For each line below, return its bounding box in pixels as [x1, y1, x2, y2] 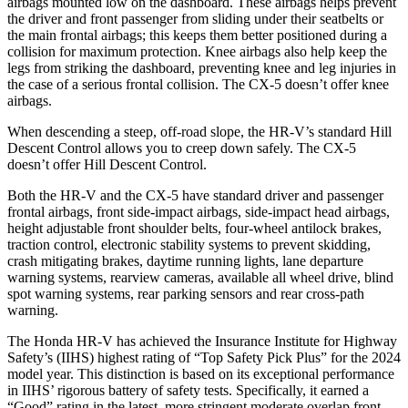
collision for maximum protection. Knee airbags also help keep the [7, 43, 387, 59]
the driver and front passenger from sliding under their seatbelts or [7, 10, 383, 26]
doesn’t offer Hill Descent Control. [7, 156, 207, 172]
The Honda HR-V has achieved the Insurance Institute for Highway [7, 332, 397, 349]
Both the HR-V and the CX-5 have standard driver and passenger [7, 187, 383, 203]
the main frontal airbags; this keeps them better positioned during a [7, 26, 387, 43]
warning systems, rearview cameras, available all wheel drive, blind [7, 269, 393, 285]
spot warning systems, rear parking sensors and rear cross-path [7, 285, 364, 301]
